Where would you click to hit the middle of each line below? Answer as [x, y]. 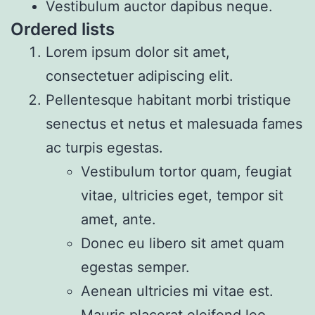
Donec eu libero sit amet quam [182, 243]
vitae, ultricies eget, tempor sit [182, 195]
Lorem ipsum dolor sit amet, [138, 52]
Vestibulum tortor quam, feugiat [186, 171]
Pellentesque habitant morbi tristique [168, 99]
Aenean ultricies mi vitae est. [177, 291]
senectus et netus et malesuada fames [174, 123]
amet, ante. [118, 219]
